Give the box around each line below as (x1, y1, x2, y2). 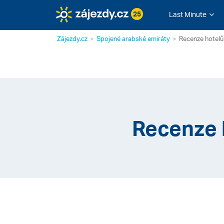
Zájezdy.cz (57, 34, 87, 42)
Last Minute (168, 10, 206, 18)
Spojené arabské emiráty (96, 34, 170, 42)
